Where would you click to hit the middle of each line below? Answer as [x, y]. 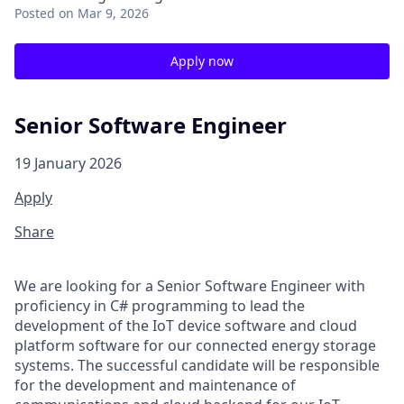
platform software [79, 345]
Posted [35, 13]
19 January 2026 [68, 163]
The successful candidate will [176, 365]
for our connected [206, 345]
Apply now [202, 61]
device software [232, 325]
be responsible [329, 365]
